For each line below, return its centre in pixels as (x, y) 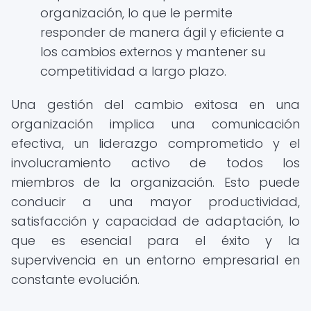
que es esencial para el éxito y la (155, 241)
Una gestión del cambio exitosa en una (155, 104)
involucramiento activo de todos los (155, 163)
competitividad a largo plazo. (133, 71)
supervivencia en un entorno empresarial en (155, 260)
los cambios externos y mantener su (153, 52)
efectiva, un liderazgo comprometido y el (155, 143)
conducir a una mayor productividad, (155, 202)
